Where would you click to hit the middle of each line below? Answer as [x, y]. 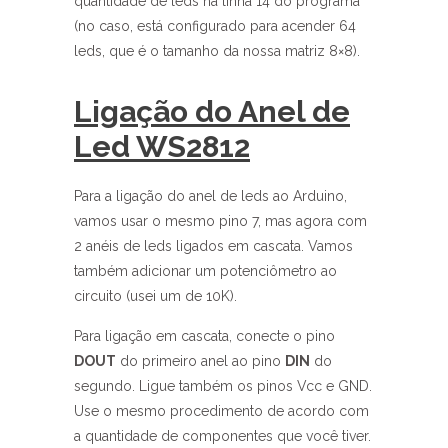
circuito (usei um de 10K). [155, 296]
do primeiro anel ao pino [200, 361]
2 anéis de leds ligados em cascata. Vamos [213, 246]
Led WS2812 [162, 146]
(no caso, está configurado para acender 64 [215, 26]
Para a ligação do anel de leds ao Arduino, [210, 196]
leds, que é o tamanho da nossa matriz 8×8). [217, 51]
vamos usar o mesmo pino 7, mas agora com [220, 221]
